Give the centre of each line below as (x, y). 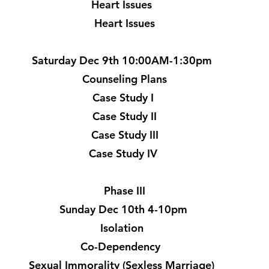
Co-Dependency (125, 246)
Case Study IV (125, 153)
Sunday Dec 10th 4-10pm (125, 209)
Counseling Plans (125, 79)
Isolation (125, 228)
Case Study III (125, 135)
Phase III (125, 191)
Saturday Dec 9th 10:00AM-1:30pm (125, 60)
